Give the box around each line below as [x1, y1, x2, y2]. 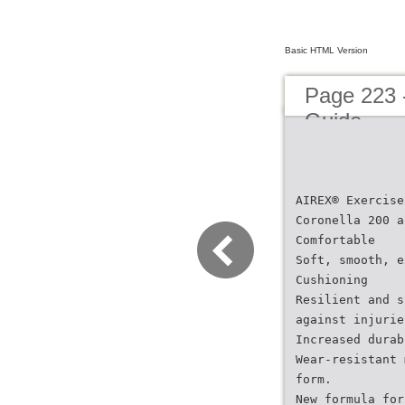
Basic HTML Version [285, 45, 368, 55]
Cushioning [296, 273, 368, 287]
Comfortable [296, 233, 375, 247]
